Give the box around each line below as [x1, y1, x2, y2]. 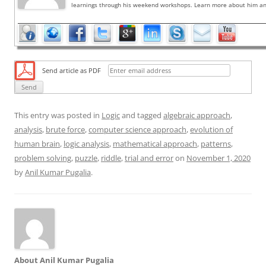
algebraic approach [163, 110, 230, 121]
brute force [46, 124, 85, 135]
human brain [14, 138, 60, 150]
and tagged [120, 110, 163, 121]
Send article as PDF [42, 66, 101, 75]
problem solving [14, 153, 71, 164]
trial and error [125, 153, 173, 164]
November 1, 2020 [186, 153, 251, 164]
